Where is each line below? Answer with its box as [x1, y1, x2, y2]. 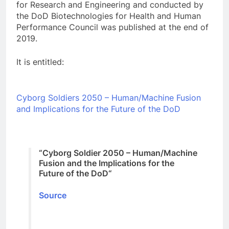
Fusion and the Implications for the [39, 158, 174, 169]
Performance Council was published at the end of [16, 22, 209, 33]
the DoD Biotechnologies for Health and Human [16, 11, 201, 21]
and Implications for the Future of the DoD [16, 104, 180, 114]
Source [39, 190, 66, 200]
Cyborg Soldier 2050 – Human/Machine [42, 148, 197, 158]
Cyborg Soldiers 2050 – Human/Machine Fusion [16, 93, 201, 103]
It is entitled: [16, 57, 64, 67]
